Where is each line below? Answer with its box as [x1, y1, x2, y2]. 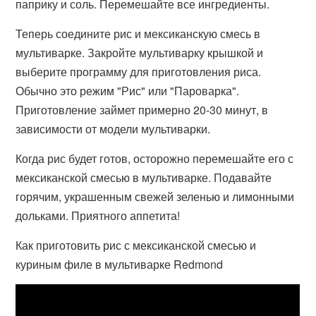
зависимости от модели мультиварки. [16, 121, 211, 137]
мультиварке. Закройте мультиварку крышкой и [16, 44, 264, 61]
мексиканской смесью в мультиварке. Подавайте [16, 169, 272, 186]
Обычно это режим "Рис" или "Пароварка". [16, 83, 240, 99]
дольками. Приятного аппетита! [16, 207, 181, 224]
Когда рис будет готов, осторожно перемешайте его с [16, 150, 294, 166]
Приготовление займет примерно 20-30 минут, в [16, 102, 269, 118]
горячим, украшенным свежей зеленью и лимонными [16, 188, 295, 205]
